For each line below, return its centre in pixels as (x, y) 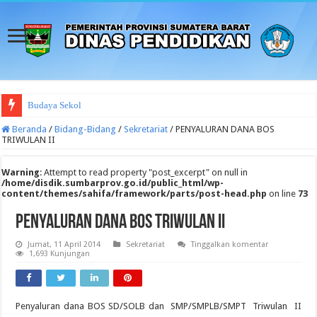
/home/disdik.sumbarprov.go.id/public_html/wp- (113, 183)
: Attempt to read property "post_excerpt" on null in (144, 172)
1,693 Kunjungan (60, 254)
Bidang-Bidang (86, 129)
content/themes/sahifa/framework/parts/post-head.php (134, 194)
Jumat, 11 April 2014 (64, 244)
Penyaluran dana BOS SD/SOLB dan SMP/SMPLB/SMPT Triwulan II (158, 306)
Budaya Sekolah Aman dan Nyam (92, 105)
